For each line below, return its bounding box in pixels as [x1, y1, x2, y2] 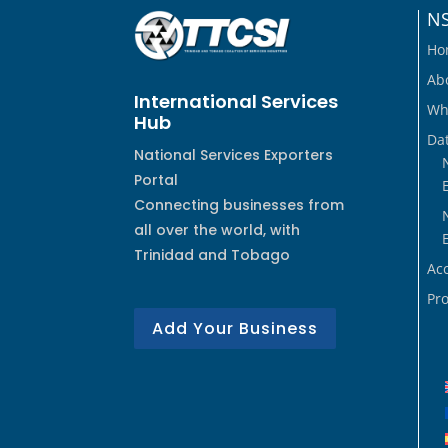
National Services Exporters [134, 145, 334, 166]
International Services [134, 89, 339, 115]
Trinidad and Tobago [134, 245, 291, 266]
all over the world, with [134, 220, 301, 241]
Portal [134, 170, 179, 191]
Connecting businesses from [134, 195, 345, 216]
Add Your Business [152, 317, 319, 341]
